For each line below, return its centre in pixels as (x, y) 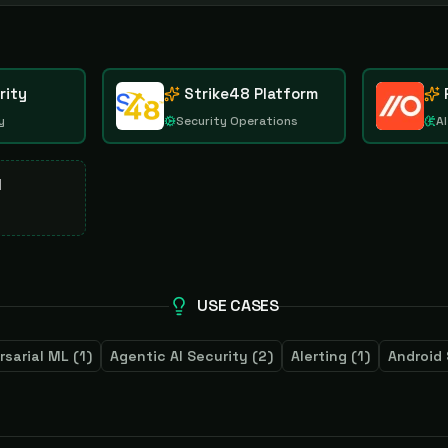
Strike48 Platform (251, 93)
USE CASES (238, 305)
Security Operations (237, 121)
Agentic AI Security (179, 356)
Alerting (319, 356)
